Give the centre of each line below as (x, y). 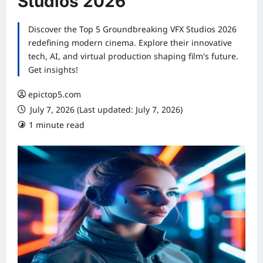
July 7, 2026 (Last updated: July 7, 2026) (105, 109)
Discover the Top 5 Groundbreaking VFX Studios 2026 (132, 29)
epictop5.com (55, 94)
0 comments (129, 125)
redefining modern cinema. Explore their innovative (130, 43)
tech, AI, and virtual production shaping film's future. (133, 56)
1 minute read (57, 125)
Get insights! (53, 70)
